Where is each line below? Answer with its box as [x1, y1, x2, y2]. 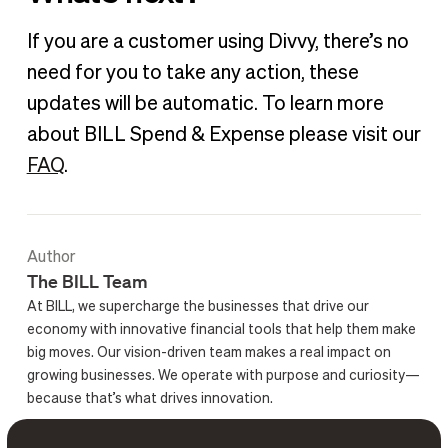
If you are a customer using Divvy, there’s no [26, 32, 409, 53]
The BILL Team [26, 270, 148, 293]
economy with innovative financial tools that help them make [26, 323, 416, 338]
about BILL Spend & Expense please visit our [26, 125, 421, 146]
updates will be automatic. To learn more [26, 94, 384, 115]
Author [26, 250, 76, 267]
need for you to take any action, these [26, 63, 359, 84]
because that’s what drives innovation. [26, 392, 273, 407]
